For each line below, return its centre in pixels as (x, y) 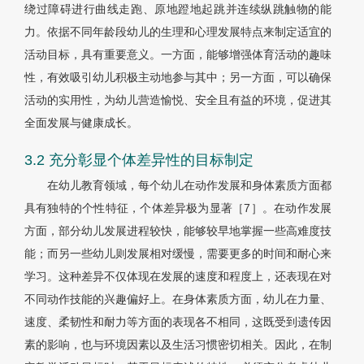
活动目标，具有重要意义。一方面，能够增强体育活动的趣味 (178, 55)
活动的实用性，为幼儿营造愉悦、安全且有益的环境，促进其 (178, 100)
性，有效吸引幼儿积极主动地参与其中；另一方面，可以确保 (178, 78)
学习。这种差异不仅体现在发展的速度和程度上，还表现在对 (178, 277)
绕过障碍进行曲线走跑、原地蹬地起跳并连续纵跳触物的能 (178, 9)
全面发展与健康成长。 (81, 123)
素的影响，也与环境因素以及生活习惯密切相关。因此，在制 (178, 345)
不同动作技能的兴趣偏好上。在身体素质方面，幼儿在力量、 (178, 299)
